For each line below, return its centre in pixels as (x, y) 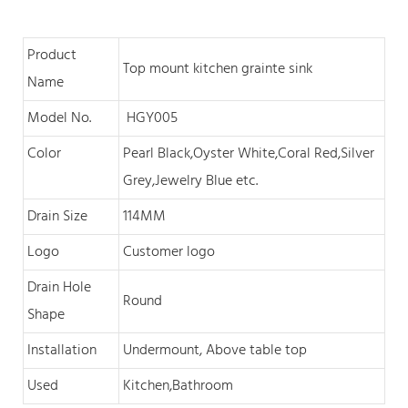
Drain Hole (59, 287)
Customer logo (169, 252)
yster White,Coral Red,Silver (289, 153)
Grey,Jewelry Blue (178, 181)
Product (52, 55)
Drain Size (57, 216)
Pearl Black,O (163, 153)
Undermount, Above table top (215, 350)
